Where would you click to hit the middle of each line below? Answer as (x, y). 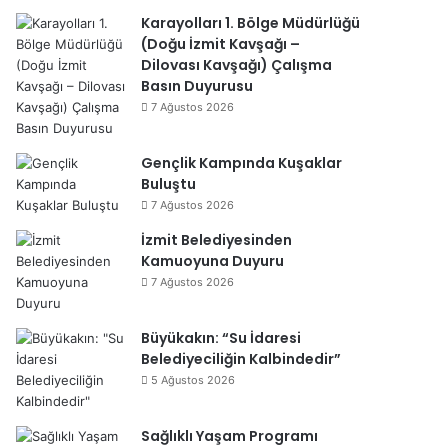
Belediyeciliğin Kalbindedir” (241, 359)
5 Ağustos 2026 (193, 380)
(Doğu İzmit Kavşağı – (220, 44)
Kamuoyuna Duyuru (212, 261)
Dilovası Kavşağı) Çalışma (236, 65)
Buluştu (168, 184)
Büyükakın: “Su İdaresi (221, 338)
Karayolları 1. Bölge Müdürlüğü (250, 23)
